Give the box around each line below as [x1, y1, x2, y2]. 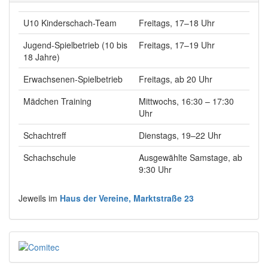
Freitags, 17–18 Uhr [139, 17, 215, 29]
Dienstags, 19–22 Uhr [139, 129, 221, 141]
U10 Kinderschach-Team [23, 17, 117, 29]
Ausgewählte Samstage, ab [139, 151, 242, 163]
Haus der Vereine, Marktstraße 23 [60, 192, 194, 204]
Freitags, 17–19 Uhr [139, 39, 215, 51]
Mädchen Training [23, 95, 92, 107]
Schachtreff [23, 129, 66, 141]
